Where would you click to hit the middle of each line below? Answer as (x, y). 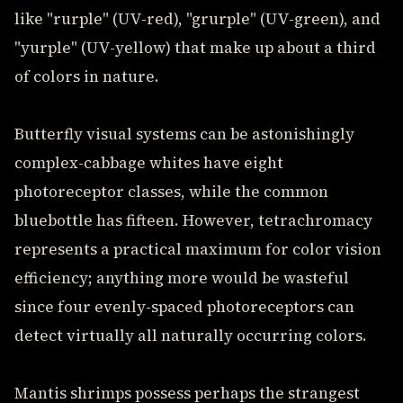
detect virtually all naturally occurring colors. (191, 336)
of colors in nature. (87, 76)
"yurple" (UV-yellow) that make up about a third (195, 48)
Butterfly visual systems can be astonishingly (184, 134)
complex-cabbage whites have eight (149, 163)
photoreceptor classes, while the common (171, 192)
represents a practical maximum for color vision (198, 249)
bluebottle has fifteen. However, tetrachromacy (193, 220)
